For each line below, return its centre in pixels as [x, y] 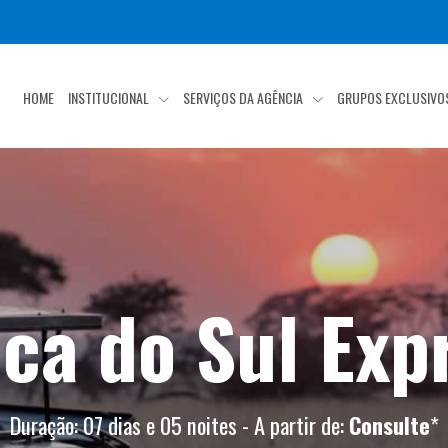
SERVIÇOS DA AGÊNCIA [245, 98]
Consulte [389, 424]
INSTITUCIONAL [110, 98]
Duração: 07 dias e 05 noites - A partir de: [179, 424]
